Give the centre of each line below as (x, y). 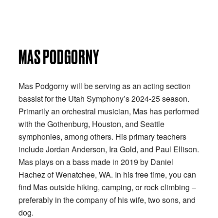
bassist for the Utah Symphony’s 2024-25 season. (104, 98)
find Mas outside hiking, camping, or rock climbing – (107, 187)
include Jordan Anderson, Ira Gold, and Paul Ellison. (109, 149)
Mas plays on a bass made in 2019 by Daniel (96, 162)
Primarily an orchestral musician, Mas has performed (109, 111)
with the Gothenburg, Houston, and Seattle (91, 124)
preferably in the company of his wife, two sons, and (107, 200)
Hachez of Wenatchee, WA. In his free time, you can (107, 174)
